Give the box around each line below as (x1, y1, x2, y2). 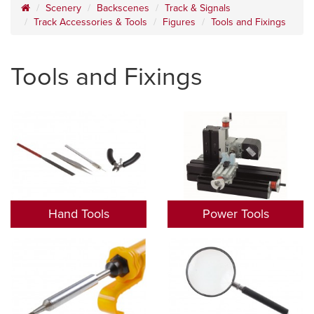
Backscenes (97, 1, 149, 14)
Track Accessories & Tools (34, 15, 147, 28)
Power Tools (202, 206, 269, 222)
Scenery (46, 1, 81, 14)
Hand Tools (48, 206, 109, 222)
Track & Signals (165, 1, 231, 14)
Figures (163, 15, 196, 28)
